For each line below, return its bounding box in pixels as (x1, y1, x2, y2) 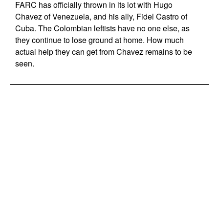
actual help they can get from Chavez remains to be (15, 46, 192, 57)
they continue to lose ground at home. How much (15, 34, 184, 45)
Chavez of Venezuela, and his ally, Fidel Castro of (15, 11, 187, 22)
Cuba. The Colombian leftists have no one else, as (15, 22, 190, 34)
